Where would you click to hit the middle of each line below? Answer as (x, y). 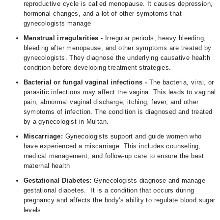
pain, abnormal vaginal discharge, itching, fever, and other (111, 102)
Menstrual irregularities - (63, 38)
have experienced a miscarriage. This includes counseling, (112, 146)
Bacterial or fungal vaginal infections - (86, 82)
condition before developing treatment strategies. (98, 68)
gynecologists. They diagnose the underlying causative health (117, 58)
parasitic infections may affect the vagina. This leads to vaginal (120, 92)
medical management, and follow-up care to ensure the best (114, 156)
